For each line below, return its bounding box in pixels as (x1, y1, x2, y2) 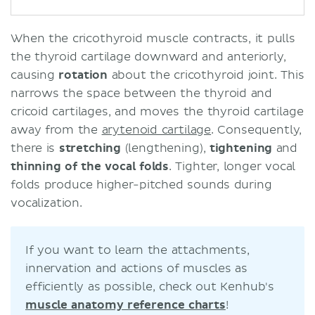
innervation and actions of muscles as (25, 261, 248, 276)
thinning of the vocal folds (11, 159, 169, 174)
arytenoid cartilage (101, 122, 212, 137)
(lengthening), (124, 141, 210, 155)
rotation (58, 67, 112, 82)
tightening (209, 141, 276, 155)
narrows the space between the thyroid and (11, 86, 273, 101)
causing (11, 67, 59, 82)
